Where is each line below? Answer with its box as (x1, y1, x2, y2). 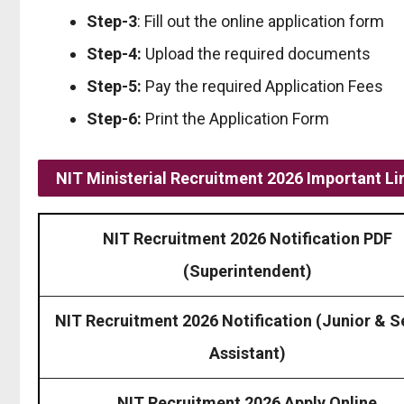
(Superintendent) (182, 261, 312, 280)
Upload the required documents (145, 43, 371, 63)
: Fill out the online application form (137, 11, 384, 31)
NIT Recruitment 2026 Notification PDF (102, 228, 392, 248)
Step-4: (87, 43, 145, 63)
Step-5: (87, 76, 142, 96)
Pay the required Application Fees (142, 76, 383, 96)
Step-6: (87, 108, 142, 128)
